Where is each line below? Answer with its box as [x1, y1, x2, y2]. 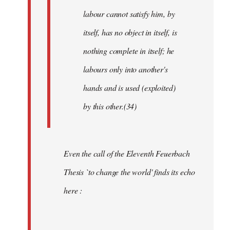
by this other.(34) [83, 100, 137, 111]
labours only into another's [83, 63, 168, 74]
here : [64, 184, 83, 196]
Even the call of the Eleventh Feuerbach [64, 147, 190, 159]
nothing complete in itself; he [83, 45, 175, 56]
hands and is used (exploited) [83, 82, 176, 93]
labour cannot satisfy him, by [83, 8, 175, 19]
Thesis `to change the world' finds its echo [64, 166, 196, 177]
